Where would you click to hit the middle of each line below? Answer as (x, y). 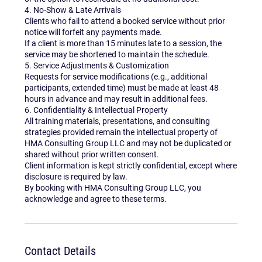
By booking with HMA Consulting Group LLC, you (113, 188)
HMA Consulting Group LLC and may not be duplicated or (128, 144)
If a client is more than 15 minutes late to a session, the (123, 44)
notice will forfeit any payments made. (94, 32)
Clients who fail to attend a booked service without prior (125, 21)
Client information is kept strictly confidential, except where (131, 166)
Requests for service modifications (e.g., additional (116, 77)
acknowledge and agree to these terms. (96, 199)
